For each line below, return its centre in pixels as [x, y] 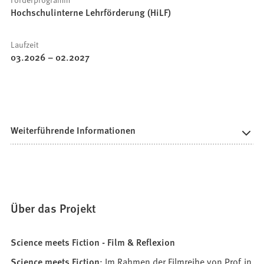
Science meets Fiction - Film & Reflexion [93, 242]
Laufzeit [25, 44]
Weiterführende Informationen [73, 130]
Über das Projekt [54, 208]
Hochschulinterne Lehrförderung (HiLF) [91, 12]
